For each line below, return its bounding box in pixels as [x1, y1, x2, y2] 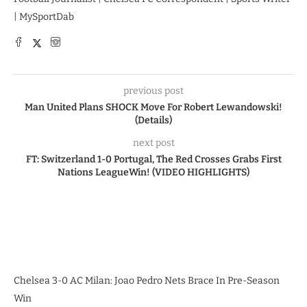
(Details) [135, 114, 172, 126]
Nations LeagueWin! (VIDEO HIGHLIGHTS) [58, 166, 249, 178]
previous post [123, 84, 184, 97]
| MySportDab [14, 10, 74, 23]
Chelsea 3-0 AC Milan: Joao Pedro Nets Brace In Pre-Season [14, 274, 280, 286]
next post [132, 136, 175, 149]
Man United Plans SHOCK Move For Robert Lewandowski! [25, 101, 282, 113]
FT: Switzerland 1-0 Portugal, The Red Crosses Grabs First [25, 153, 282, 165]
